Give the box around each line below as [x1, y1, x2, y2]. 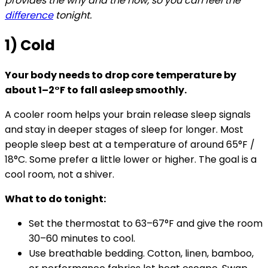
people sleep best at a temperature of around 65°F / [5, 137, 255, 151]
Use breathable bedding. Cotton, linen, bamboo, [29, 246, 254, 260]
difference [5, 8, 53, 23]
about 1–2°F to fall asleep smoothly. [5, 83, 187, 97]
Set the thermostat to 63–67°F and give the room [29, 216, 263, 230]
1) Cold [5, 35, 55, 55]
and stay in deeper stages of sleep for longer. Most [5, 122, 243, 136]
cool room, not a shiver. [5, 167, 114, 181]
